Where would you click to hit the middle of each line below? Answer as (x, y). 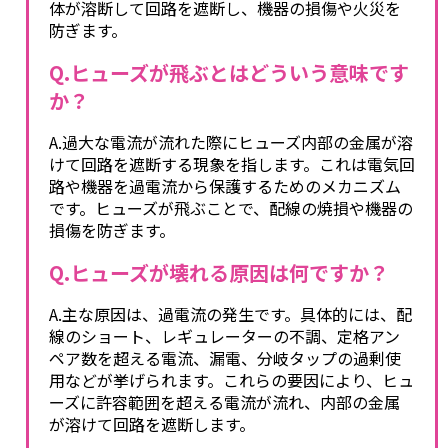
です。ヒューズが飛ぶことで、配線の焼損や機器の (231, 207)
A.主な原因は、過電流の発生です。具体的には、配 (230, 313)
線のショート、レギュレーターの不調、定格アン (224, 335)
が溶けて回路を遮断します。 (152, 423)
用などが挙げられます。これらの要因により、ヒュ (231, 379)
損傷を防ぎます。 (112, 229)
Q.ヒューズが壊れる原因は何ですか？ (219, 272)
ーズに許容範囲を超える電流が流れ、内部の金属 (224, 401)
